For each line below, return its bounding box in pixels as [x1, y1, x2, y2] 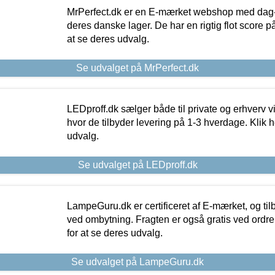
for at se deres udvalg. [66, 227, 163, 238]
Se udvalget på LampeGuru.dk [71, 256, 204, 267]
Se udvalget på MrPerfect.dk [76, 62, 199, 73]
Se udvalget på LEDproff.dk [77, 159, 198, 170]
